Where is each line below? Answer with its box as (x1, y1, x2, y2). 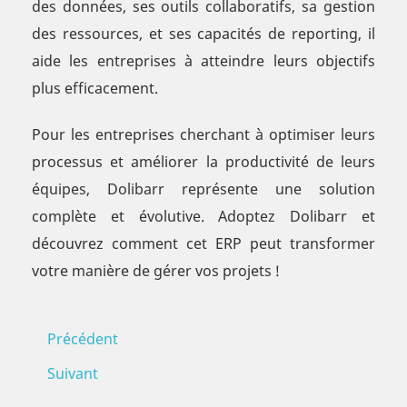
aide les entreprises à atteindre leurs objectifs (32, 51, 375, 72)
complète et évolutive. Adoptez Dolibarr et (32, 206, 375, 227)
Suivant (47, 363, 98, 384)
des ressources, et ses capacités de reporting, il (32, 24, 375, 45)
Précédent (47, 329, 118, 350)
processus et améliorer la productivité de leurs (32, 152, 375, 173)
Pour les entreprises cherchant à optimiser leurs (32, 124, 375, 145)
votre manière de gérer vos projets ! (32, 261, 280, 282)
